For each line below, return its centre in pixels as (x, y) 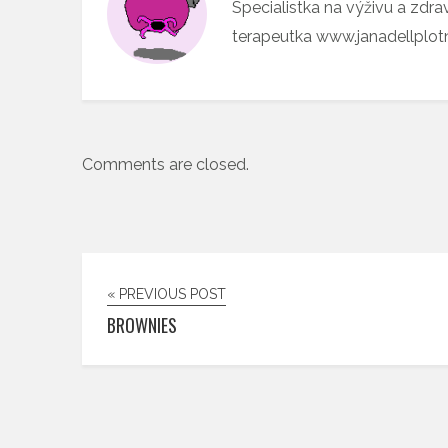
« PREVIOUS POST (166, 293)
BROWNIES (142, 324)
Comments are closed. (165, 164)
